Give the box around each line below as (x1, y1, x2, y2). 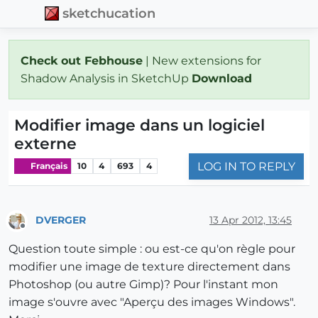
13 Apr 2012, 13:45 (209, 214, 292, 227)
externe (14, 133, 77, 153)
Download (192, 71, 256, 85)
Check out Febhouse (21, 53, 143, 67)
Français (28, 160, 67, 172)
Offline (22, 226, 50, 238)
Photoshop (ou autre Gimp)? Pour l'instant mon (9, 278, 278, 292)
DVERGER (35, 214, 86, 227)
